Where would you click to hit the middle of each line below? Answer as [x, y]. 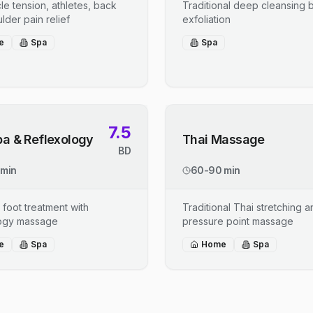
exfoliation [206, 19]
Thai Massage [224, 139]
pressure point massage [238, 221]
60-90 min [216, 170]
